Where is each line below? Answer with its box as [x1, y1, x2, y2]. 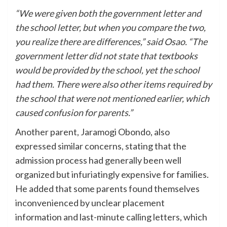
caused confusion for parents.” [15, 107, 133, 119]
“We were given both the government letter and [15, 8, 201, 19]
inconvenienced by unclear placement [15, 197, 165, 209]
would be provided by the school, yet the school [15, 64, 200, 76]
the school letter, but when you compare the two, [15, 22, 206, 33]
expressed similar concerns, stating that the [15, 140, 186, 152]
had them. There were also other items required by [15, 79, 212, 90]
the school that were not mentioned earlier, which [15, 93, 209, 104]
